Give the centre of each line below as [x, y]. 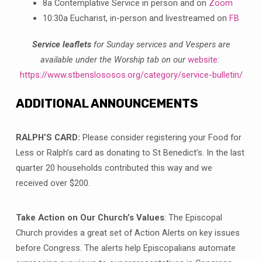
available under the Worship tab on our [114, 59]
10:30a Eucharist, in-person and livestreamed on [136, 18]
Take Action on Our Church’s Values [90, 218]
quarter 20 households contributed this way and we [114, 168]
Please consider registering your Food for [162, 137]
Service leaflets [61, 44]
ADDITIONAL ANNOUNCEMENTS [107, 104]
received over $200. [53, 183]
